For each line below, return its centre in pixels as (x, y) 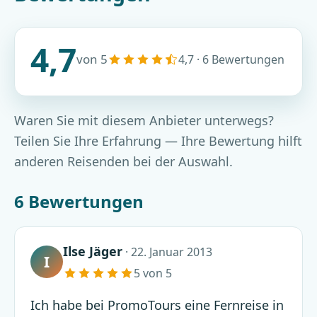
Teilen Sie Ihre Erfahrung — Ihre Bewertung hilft (158, 141)
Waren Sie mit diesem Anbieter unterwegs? (144, 121)
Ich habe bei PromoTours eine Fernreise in (157, 305)
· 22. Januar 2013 (167, 252)
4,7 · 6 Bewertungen (231, 60)
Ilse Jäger (93, 252)
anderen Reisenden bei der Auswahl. (123, 162)
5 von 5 (153, 273)
